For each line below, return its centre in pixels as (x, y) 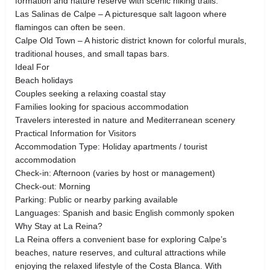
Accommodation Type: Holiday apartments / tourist (111, 146)
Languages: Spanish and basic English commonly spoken (125, 212)
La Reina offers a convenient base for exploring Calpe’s (121, 239)
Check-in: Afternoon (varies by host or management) (115, 173)
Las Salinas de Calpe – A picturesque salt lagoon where (121, 14)
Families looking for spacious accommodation (102, 106)
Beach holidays (44, 80)
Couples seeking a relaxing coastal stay (90, 93)
